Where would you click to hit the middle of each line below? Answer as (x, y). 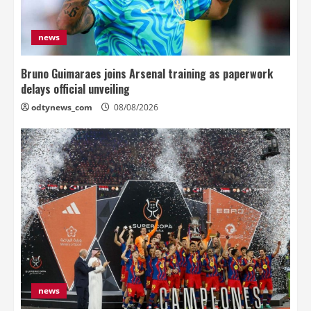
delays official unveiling (75, 89)
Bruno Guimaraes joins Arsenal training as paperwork (147, 73)
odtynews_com (62, 107)
